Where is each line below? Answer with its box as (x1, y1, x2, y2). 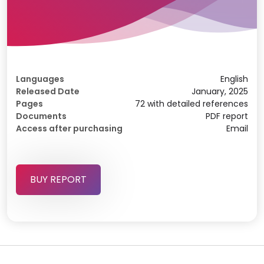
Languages (16, 73, 64, 85)
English (220, 73, 248, 85)
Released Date (16, 85, 80, 97)
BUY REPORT (30, 173, 87, 186)
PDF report (206, 110, 248, 122)
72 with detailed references (135, 98, 248, 110)
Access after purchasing (16, 123, 123, 134)
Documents (16, 110, 67, 122)
